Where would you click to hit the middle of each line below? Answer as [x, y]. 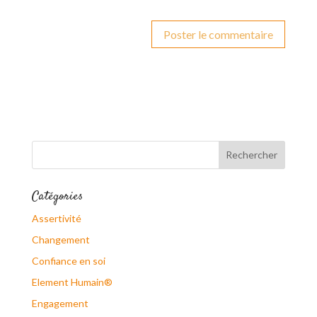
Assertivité [56, 218]
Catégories [57, 196]
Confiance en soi [68, 260]
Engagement [60, 303]
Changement [60, 239]
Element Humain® [72, 282]
